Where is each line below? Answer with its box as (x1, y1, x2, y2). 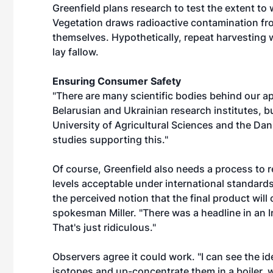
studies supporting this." (52, 133, 168, 146)
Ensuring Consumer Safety (52, 75, 181, 87)
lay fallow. (52, 46, 99, 58)
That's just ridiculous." (52, 221, 156, 233)
